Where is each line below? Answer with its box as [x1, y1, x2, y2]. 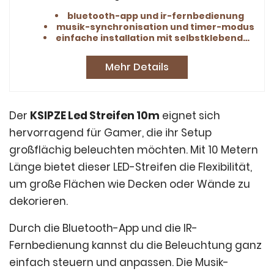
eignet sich [160, 108, 220, 123]
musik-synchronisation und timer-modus [56, 20, 254, 33]
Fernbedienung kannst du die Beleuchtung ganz [9, 237, 262, 253]
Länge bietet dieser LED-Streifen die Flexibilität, [9, 159, 252, 174]
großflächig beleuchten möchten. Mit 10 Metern [9, 142, 258, 157]
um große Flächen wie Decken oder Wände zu [9, 176, 250, 191]
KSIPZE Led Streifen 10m [30, 108, 160, 123]
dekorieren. [9, 193, 68, 209]
